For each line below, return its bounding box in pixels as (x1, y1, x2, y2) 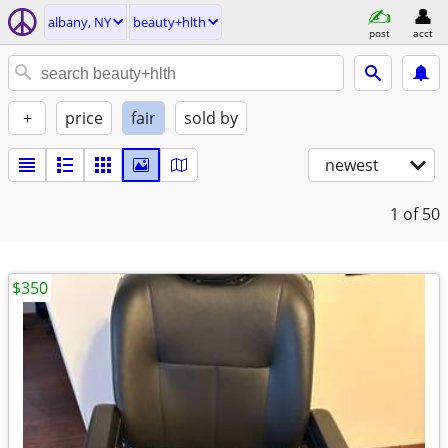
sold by (184, 107, 238, 129)
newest (325, 154, 379, 176)
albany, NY (48, 13, 111, 31)
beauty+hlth (133, 13, 206, 31)
